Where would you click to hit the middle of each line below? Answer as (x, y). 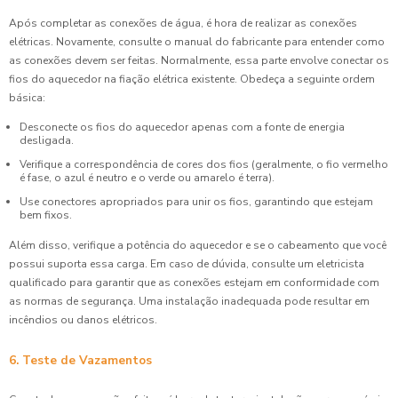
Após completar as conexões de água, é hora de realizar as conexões (183, 24)
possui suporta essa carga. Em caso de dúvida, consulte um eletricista (187, 263)
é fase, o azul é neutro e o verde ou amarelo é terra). (147, 178)
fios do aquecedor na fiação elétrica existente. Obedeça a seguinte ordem (192, 80)
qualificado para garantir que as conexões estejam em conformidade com (194, 282)
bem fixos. (46, 215)
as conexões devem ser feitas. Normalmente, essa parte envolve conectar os (199, 61)
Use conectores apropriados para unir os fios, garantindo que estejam (196, 202)
